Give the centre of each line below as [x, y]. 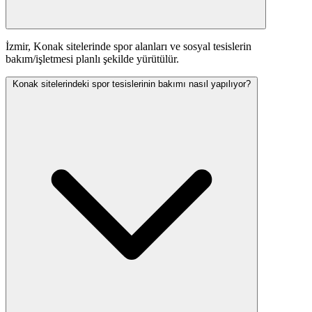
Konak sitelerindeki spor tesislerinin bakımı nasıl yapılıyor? [132, 84]
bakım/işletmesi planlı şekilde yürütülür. [92, 59]
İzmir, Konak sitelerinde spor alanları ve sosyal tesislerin [128, 47]
